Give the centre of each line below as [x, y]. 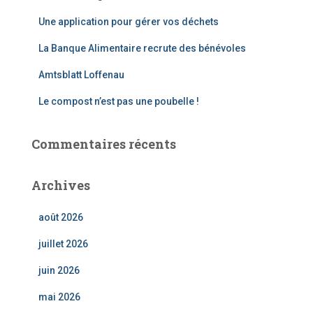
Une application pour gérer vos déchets [129, 22]
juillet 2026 [63, 244]
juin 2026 [59, 270]
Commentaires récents [104, 144]
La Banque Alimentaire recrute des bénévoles [142, 48]
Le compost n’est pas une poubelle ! [119, 101]
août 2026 [61, 217]
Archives [61, 185]
